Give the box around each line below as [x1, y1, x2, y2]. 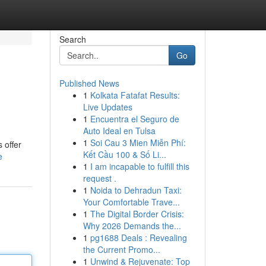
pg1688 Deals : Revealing [90, 232, 187, 243]
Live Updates [83, 101, 132, 113]
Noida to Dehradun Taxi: [90, 184, 182, 196]
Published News [59, 77, 119, 89]
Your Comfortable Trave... [83, 196, 180, 208]
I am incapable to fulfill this [90, 160, 189, 172]
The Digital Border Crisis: [90, 208, 184, 220]
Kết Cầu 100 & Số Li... [83, 148, 166, 160]
